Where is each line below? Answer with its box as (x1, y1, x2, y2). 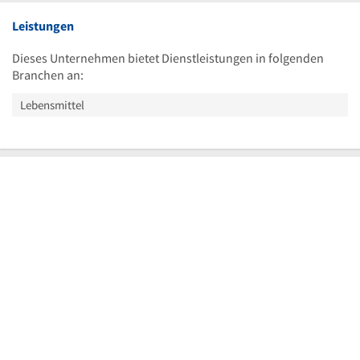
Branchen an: (12, 67, 84, 83)
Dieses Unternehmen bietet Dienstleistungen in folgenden (12, 50, 324, 66)
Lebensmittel (20, 97, 84, 112)
